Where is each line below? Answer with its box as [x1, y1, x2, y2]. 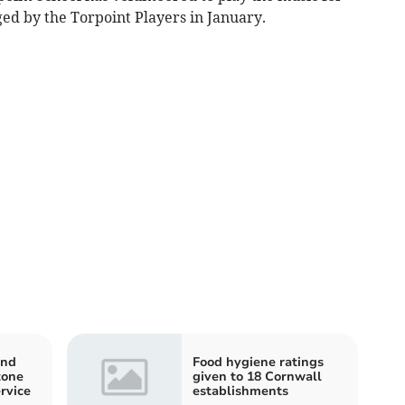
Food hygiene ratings [193, 353, 324, 371]
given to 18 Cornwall [193, 368, 322, 385]
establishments [193, 382, 288, 400]
